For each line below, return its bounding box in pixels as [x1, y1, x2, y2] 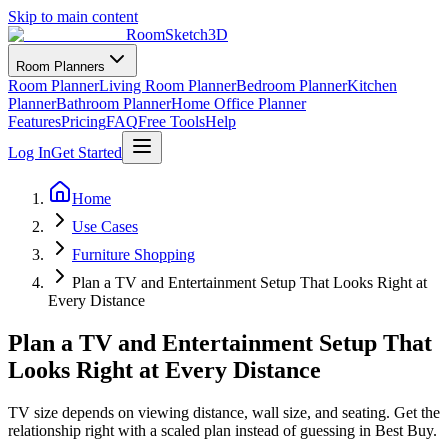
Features [8, 113, 61, 130]
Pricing [61, 113, 106, 130]
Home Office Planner [171, 95, 306, 112]
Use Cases [72, 218, 138, 235]
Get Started [51, 144, 122, 161]
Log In [8, 144, 51, 161]
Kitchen [347, 77, 397, 94]
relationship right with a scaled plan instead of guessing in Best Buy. [8, 421, 437, 439]
